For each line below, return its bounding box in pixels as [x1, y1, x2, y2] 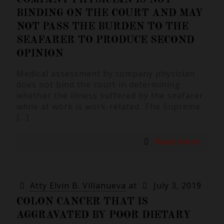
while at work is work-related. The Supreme [16, 101, 200, 112]
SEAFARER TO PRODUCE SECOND [16, 35, 194, 45]
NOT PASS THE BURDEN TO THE [16, 21, 188, 32]
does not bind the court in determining [16, 79, 180, 90]
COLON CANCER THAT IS [16, 196, 148, 207]
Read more [155, 136, 200, 147]
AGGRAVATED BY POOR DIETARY [16, 210, 191, 220]
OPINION [16, 48, 63, 59]
